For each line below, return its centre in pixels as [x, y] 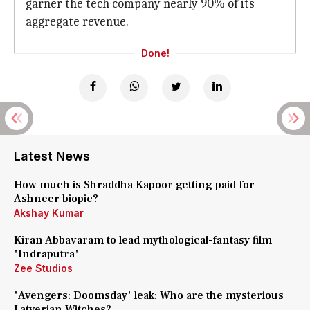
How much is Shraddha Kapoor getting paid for [134, 185]
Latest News [52, 156]
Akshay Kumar [49, 213]
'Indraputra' [46, 254]
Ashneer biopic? [56, 199]
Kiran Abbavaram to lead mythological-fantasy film [143, 240]
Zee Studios [43, 268]
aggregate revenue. [77, 22]
